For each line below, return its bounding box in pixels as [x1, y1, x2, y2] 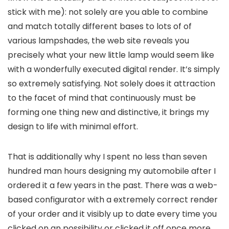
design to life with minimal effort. [8, 121, 138, 133]
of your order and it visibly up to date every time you [8, 208, 217, 220]
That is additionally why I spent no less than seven [8, 151, 207, 163]
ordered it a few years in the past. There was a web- [8, 179, 218, 192]
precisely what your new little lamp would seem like [8, 49, 214, 61]
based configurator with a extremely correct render [8, 194, 218, 206]
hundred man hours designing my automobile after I [8, 165, 216, 177]
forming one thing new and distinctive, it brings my [8, 106, 209, 119]
